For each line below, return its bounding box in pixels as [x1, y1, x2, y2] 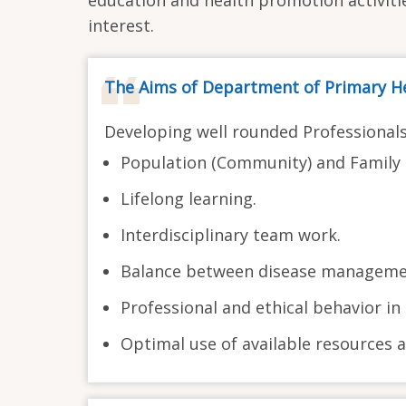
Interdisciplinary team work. [121, 224, 341, 246]
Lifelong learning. [121, 188, 256, 210]
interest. [88, 14, 154, 36]
